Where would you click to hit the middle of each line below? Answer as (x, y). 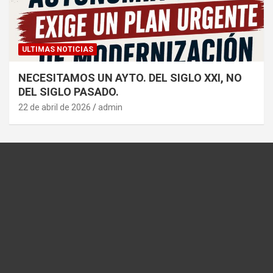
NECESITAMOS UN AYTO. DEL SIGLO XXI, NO (130, 78)
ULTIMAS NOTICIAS (58, 50)
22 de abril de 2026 (55, 108)
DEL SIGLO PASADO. (69, 92)
